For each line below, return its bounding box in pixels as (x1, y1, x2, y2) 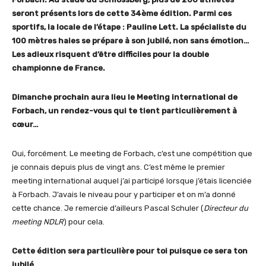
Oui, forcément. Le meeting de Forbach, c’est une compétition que (12, 149, 252, 159)
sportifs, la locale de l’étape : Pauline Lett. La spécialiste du (12, 23, 246, 32)
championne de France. (12, 64, 105, 73)
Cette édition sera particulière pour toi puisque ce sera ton (12, 246, 248, 256)
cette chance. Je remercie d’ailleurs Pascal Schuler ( (12, 204, 204, 213)
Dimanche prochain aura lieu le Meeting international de (12, 93, 237, 102)
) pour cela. (64, 217, 104, 227)
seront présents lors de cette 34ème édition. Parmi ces (12, 9, 232, 18)
